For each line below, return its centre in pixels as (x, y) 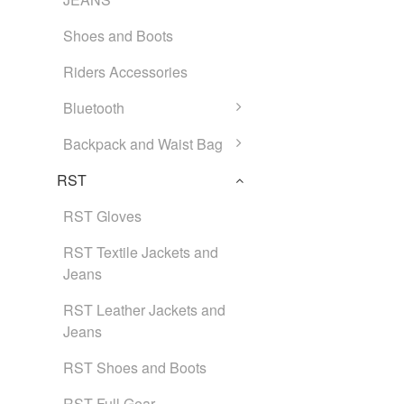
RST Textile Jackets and (141, 252)
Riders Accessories (125, 72)
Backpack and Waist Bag (143, 144)
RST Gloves (102, 216)
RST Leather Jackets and (144, 310)
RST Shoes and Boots (135, 367)
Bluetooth (94, 108)
